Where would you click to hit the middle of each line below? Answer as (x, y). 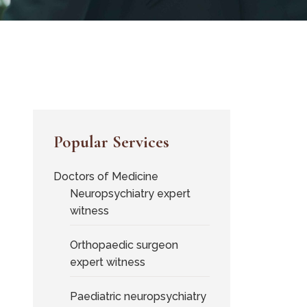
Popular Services (112, 142)
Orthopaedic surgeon (124, 245)
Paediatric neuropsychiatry (138, 296)
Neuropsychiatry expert (131, 194)
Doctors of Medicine (106, 176)
